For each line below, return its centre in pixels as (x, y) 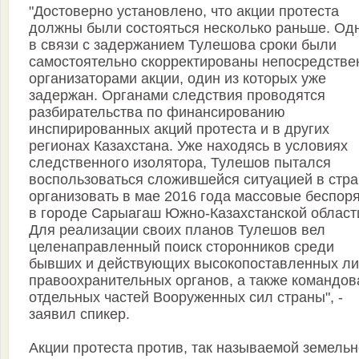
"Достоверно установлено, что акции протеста (184, 12)
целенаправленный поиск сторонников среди (182, 247)
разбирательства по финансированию (157, 113)
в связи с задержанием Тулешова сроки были (183, 45)
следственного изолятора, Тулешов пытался (180, 163)
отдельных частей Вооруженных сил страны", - (186, 298)
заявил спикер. (79, 315)
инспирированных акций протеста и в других (179, 129)
